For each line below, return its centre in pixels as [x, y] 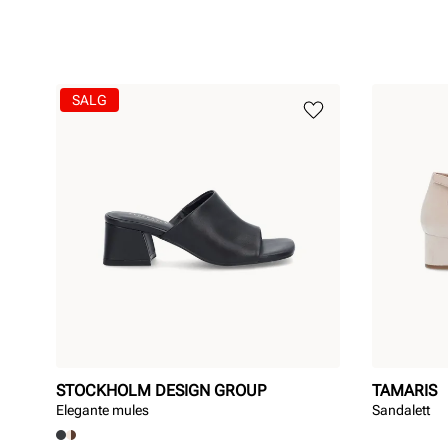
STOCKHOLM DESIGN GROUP [161, 390]
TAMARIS [404, 390]
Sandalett [401, 410]
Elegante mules [102, 410]
